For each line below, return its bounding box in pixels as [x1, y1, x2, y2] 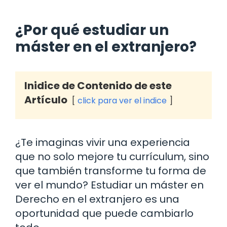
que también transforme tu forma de [15, 163, 206, 178]
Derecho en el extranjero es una [15, 192, 179, 206]
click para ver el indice [78, 94, 167, 106]
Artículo [24, 92, 67, 107]
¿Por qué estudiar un [15, 20, 169, 40]
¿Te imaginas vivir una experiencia [15, 135, 190, 149]
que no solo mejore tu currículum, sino [15, 149, 209, 164]
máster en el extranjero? [15, 36, 197, 57]
